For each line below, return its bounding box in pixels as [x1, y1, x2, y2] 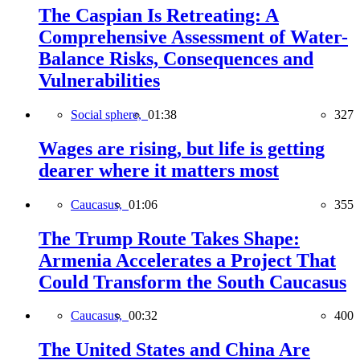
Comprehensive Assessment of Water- [39, 26, 348, 47]
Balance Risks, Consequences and [39, 47, 313, 69]
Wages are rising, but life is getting [39, 137, 325, 159]
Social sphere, [71, 107, 148, 121]
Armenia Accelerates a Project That [39, 249, 336, 271]
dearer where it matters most [39, 159, 279, 181]
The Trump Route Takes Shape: [39, 227, 300, 249]
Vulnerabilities [39, 69, 160, 91]
